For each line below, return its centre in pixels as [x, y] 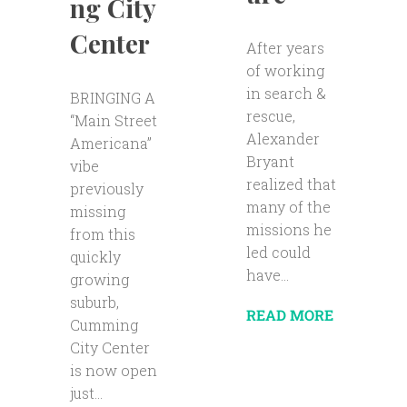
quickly [95, 257]
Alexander [283, 138]
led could [278, 252]
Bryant [270, 161]
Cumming [104, 325]
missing [97, 212]
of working [285, 70]
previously [106, 189]
